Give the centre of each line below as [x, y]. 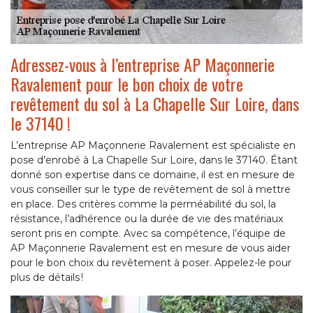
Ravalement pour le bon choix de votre [127, 83]
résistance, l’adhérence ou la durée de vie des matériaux [147, 218]
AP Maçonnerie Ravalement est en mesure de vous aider [151, 248]
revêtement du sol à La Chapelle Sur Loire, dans [155, 103]
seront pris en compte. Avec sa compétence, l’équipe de [148, 233]
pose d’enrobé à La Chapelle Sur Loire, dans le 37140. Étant [154, 160]
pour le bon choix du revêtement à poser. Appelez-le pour [151, 262]
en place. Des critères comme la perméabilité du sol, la [143, 204]
